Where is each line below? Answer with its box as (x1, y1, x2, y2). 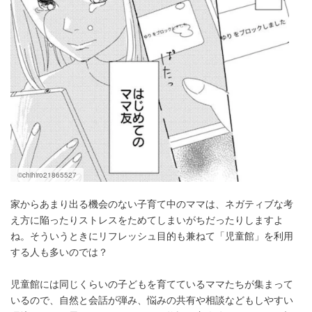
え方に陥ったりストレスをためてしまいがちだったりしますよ (10, 212, 283, 226)
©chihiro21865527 (17, 170, 77, 180)
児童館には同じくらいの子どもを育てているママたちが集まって (10, 276, 293, 290)
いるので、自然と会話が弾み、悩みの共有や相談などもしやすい (10, 292, 293, 306)
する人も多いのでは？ (10, 244, 108, 258)
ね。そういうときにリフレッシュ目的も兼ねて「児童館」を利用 (10, 228, 293, 242)
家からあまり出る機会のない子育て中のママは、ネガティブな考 (10, 196, 293, 210)
